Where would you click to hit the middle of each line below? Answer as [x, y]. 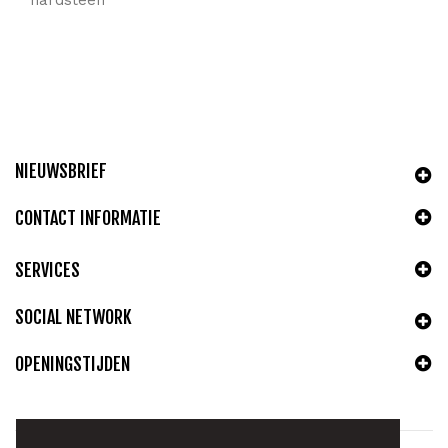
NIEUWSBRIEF [61, 170]
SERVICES [47, 269]
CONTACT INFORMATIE [88, 217]
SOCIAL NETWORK [73, 316]
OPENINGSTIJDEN [72, 363]
